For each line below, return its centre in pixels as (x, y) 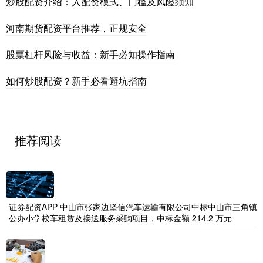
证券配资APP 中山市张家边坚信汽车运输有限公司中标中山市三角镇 (133, 206)
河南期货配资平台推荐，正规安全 (76, 28)
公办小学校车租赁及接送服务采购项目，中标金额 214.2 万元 (120, 218)
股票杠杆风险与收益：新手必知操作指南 (90, 54)
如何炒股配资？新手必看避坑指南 (76, 80)
